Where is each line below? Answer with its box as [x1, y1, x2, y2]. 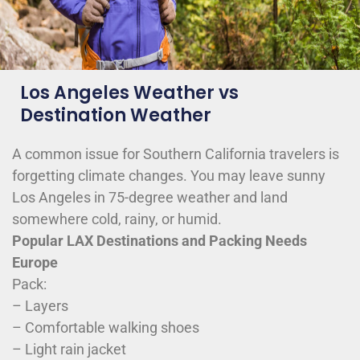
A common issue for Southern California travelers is [12, 145, 339, 163]
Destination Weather [20, 103, 211, 129]
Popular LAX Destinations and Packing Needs [12, 232, 307, 250]
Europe [12, 254, 58, 272]
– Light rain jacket [12, 341, 126, 358]
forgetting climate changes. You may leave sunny [12, 167, 325, 185]
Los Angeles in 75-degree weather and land [12, 189, 288, 207]
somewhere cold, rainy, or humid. [12, 211, 222, 228]
